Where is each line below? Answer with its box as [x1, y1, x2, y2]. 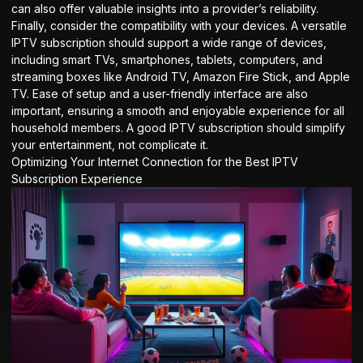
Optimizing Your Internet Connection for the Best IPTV [11, 155, 298, 169]
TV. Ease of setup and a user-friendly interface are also [11, 87, 308, 101]
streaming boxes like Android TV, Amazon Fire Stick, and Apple [11, 70, 350, 84]
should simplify [263, 121, 345, 135]
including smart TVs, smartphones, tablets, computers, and [11, 53, 322, 67]
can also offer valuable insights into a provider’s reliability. [11, 2, 318, 16]
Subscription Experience [11, 172, 143, 186]
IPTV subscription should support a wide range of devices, [11, 36, 327, 50]
